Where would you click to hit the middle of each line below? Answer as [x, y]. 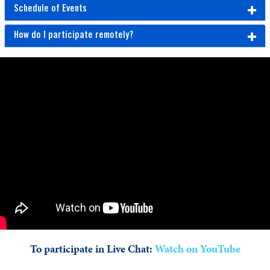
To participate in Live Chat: [92, 249]
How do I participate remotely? [74, 36]
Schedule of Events [50, 9]
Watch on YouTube [197, 249]
